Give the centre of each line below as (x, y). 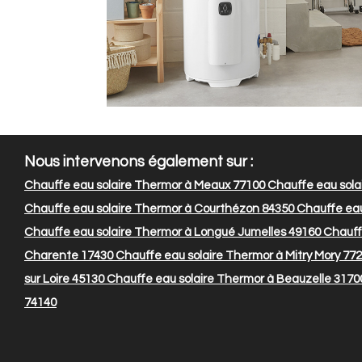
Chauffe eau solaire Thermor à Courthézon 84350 (159, 209)
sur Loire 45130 (64, 280)
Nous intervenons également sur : (139, 162)
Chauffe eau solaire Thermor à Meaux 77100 (145, 186)
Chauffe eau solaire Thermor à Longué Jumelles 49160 (173, 233)
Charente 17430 (69, 256)
